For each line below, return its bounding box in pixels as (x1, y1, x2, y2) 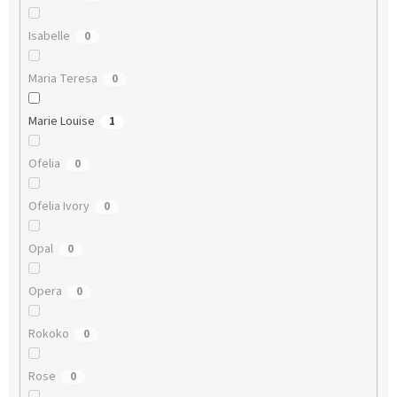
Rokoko (27, 324, 69, 343)
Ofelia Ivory (27, 197, 90, 215)
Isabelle (27, 27, 70, 45)
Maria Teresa (27, 69, 97, 88)
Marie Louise (27, 112, 95, 130)
